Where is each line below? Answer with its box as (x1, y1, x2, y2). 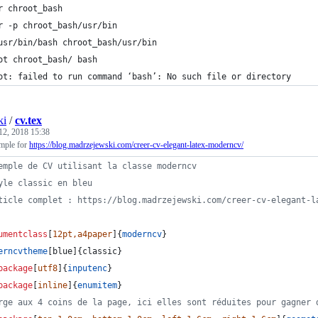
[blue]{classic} (48, 246, 202, 256)
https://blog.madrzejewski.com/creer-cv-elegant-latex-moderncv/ (29, 140, 243, 150)
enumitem (77, 280, 117, 290)
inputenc (67, 263, 107, 273)
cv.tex (15, 114, 42, 126)
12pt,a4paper (53, 229, 112, 239)
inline (38, 280, 67, 290)
